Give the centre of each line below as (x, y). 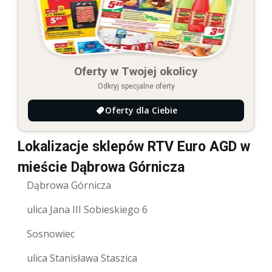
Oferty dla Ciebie (141, 110)
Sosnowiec (51, 233)
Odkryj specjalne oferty (136, 86)
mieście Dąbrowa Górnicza (101, 167)
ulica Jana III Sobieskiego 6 (87, 209)
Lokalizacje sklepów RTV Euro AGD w (134, 146)
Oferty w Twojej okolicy (136, 71)
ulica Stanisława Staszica (82, 258)
